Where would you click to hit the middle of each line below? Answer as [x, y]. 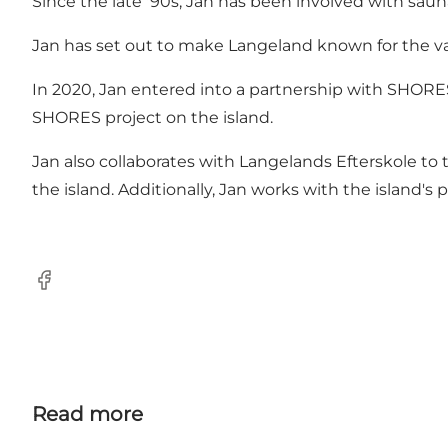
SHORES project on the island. [152, 118]
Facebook [70, 290]
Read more [87, 414]
